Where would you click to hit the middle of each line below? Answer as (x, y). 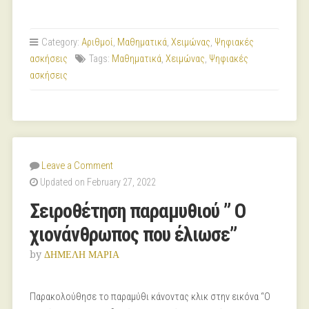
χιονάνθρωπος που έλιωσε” (133, 235)
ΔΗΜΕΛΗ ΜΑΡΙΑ (81, 255)
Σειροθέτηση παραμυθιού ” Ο (137, 211)
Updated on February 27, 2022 (97, 182)
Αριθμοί (97, 42)
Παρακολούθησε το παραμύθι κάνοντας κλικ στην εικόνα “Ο (150, 297)
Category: (60, 42)
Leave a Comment (77, 166)
